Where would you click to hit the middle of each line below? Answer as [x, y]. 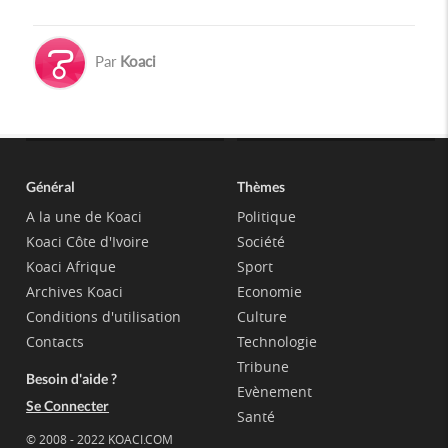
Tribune [262, 366]
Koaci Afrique [71, 266]
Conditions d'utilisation [104, 316]
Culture [261, 316]
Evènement [274, 391]
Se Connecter [68, 405]
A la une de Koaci [84, 216]
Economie [269, 291]
